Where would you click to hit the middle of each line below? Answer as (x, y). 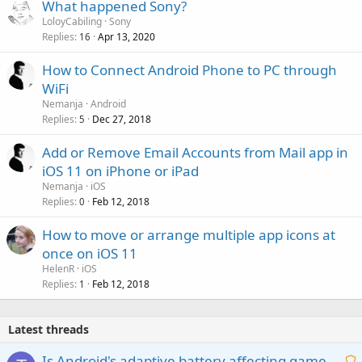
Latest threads (48, 329)
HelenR (58, 268)
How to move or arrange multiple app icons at (189, 234)
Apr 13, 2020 (126, 36)
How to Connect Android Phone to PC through (189, 69)
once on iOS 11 (90, 253)
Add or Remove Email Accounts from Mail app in (195, 152)
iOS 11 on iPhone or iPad (120, 170)
